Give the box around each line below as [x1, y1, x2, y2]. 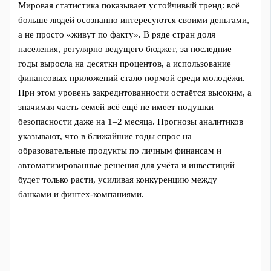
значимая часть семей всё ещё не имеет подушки [18, 102, 214, 112]
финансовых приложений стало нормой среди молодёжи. [18, 73, 246, 83]
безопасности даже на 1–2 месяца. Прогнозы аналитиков [18, 116, 244, 126]
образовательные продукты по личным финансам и [18, 145, 222, 155]
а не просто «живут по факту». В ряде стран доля [18, 29, 216, 39]
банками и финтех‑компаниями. [18, 189, 145, 199]
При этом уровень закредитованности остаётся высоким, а [18, 87, 252, 97]
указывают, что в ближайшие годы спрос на [18, 131, 192, 141]
